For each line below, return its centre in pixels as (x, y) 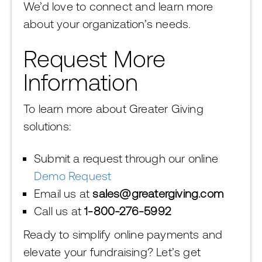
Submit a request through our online (126, 158)
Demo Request (73, 176)
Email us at (63, 193)
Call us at (59, 211)
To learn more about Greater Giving (113, 108)
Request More (94, 59)
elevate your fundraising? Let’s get (112, 252)
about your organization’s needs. (107, 24)
